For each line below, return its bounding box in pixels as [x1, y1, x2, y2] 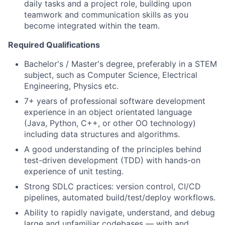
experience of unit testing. [24, 166, 124, 176]
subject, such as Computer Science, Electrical [24, 69, 197, 80]
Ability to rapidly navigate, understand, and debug [24, 207, 215, 217]
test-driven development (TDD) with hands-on [24, 155, 200, 165]
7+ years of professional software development [24, 95, 205, 106]
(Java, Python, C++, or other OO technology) [24, 118, 196, 128]
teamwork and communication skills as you [24, 9, 188, 20]
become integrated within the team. [24, 20, 160, 31]
